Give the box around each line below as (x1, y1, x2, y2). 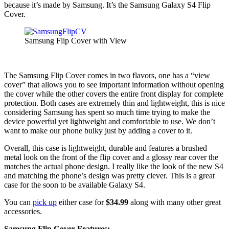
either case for (57, 198, 106, 207)
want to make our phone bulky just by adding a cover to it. (4, 126, 192, 135)
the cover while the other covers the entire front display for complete (4, 89, 223, 99)
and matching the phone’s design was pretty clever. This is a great (4, 171, 215, 180)
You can (4, 198, 33, 207)
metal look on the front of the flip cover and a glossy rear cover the (4, 153, 218, 162)
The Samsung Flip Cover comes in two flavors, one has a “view (4, 71, 210, 80)
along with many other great (130, 198, 221, 207)
